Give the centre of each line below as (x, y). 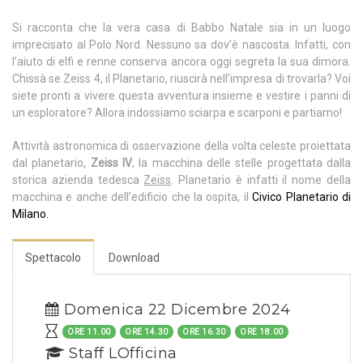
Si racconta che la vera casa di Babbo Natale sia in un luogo (181, 28)
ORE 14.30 (147, 332)
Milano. (30, 214)
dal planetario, (51, 163)
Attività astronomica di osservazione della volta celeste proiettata (181, 146)
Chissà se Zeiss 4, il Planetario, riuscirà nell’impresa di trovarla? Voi (181, 79)
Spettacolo (53, 258)
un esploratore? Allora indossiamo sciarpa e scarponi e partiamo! (177, 113)
